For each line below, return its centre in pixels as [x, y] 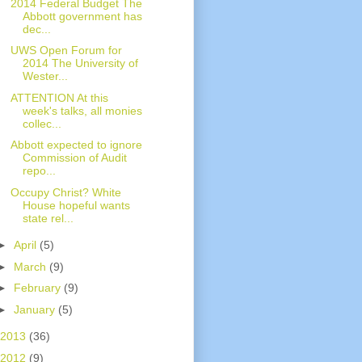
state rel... [48, 218]
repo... [39, 171]
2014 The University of [80, 63]
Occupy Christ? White [65, 192]
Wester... [45, 76]
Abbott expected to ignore [76, 145]
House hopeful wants [76, 205]
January [36, 309]
